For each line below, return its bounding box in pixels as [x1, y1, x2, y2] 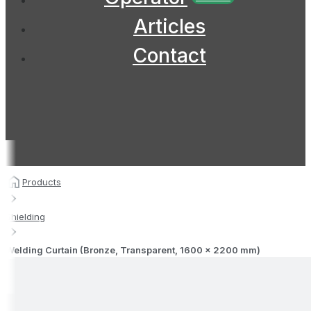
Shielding [6, 211, 45, 223]
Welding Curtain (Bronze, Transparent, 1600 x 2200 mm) [6, 244, 260, 256]
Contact [133, 43, 206, 67]
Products [22, 176, 61, 187]
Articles [133, 14, 205, 38]
